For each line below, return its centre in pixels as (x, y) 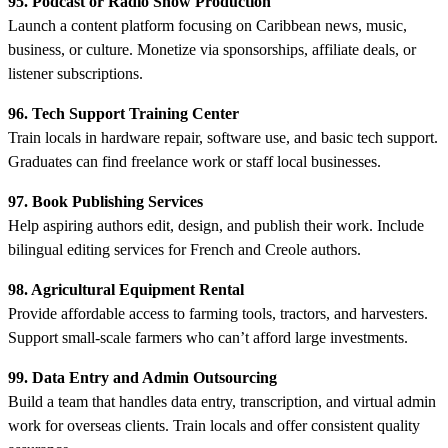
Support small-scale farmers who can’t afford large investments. (208, 337)
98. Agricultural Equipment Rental (126, 289)
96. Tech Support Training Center (123, 113)
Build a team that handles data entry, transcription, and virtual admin (222, 401)
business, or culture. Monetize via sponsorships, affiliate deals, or (212, 49)
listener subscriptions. (75, 73)
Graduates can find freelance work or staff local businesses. (194, 161)
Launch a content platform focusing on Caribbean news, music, (207, 25)
